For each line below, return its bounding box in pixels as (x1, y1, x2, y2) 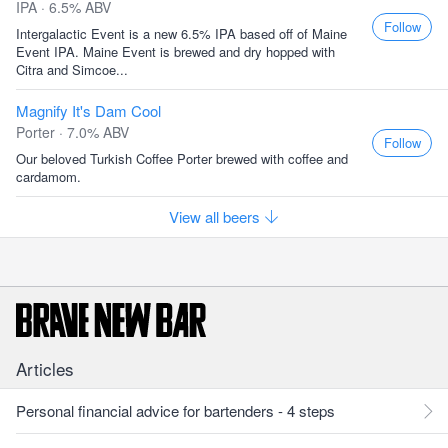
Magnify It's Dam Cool (16, 100, 161, 121)
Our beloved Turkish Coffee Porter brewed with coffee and (16, 149, 348, 168)
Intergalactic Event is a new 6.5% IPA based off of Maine (16, 24, 347, 43)
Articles (16, 356, 74, 381)
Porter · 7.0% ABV (16, 122, 129, 142)
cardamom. (16, 167, 81, 186)
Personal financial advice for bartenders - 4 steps (16, 400, 335, 421)
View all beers (169, 206, 264, 227)
